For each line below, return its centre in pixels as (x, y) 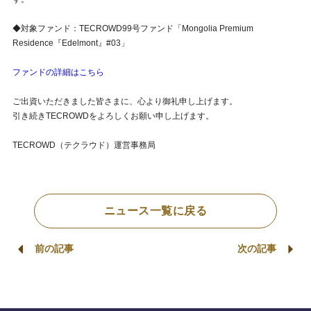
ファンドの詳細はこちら (58, 72)
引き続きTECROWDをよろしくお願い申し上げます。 (113, 116)
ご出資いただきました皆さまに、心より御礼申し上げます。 (125, 101)
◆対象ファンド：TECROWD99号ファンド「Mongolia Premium (133, 28)
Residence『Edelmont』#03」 (70, 43)
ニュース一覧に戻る (155, 211)
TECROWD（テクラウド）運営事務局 (84, 145)
